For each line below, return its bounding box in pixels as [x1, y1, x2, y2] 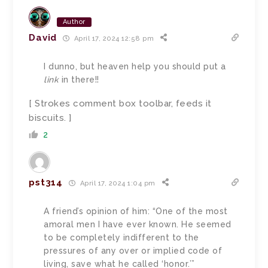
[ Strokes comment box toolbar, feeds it [29, 98, 212, 109]
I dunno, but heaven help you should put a [44, 62, 226, 72]
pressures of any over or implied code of [44, 246, 223, 256]
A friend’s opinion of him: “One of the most [44, 206, 228, 217]
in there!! [61, 75, 99, 85]
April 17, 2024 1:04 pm [78, 179, 156, 187]
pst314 [29, 177, 63, 188]
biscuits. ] [29, 112, 72, 124]
